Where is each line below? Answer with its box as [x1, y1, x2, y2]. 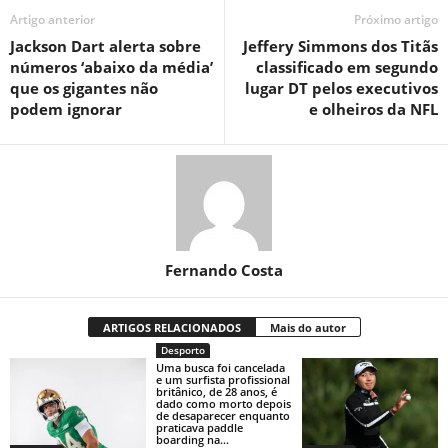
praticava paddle [155, 420, 243, 435]
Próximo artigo [354, 11, 438, 28]
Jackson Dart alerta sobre [10, 36, 201, 56]
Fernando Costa [165, 260, 283, 280]
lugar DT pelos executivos [245, 78, 438, 98]
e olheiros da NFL [309, 99, 438, 119]
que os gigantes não [10, 78, 158, 98]
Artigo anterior [10, 11, 95, 28]
